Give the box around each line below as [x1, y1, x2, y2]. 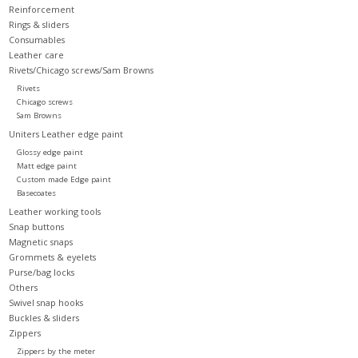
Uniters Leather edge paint [8, 127, 123, 140]
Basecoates [16, 187, 56, 198]
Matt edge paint [16, 160, 77, 171]
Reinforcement [8, 2, 74, 15]
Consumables [8, 33, 65, 46]
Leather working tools [8, 205, 101, 217]
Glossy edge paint [16, 146, 83, 157]
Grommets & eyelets [8, 250, 96, 263]
